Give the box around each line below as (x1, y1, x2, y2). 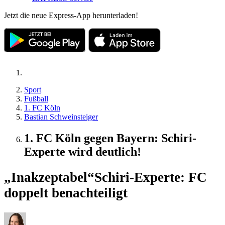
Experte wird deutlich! (24, 145, 141, 158)
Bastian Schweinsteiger (24, 112, 98, 121)
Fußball (24, 94, 48, 103)
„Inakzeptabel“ (4, 170, 94, 185)
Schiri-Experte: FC (94, 170, 207, 185)
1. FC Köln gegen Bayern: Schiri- (24, 131, 196, 145)
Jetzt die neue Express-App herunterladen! (4, 11, 138, 20)
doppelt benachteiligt (4, 185, 128, 201)
